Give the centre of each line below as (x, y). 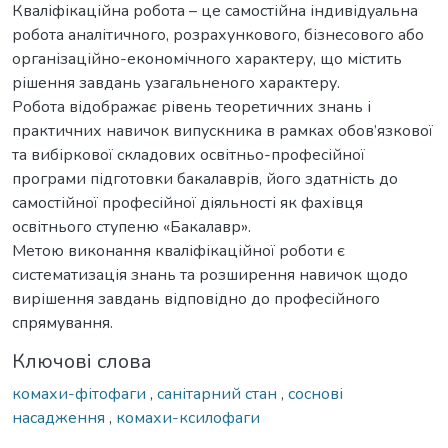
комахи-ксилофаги (188, 417)
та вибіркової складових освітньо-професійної (188, 154)
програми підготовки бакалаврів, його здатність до (205, 178)
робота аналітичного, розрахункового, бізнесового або (218, 34)
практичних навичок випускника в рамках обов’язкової (222, 130)
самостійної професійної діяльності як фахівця (187, 202)
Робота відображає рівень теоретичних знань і (191, 106)
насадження (60, 417)
